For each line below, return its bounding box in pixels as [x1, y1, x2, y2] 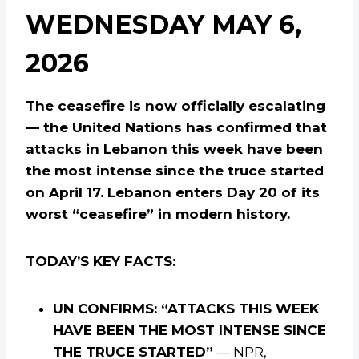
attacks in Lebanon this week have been [26, 141, 323, 158]
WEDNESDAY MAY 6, [26, 9, 301, 41]
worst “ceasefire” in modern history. [26, 206, 290, 223]
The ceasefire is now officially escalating [26, 98, 325, 115]
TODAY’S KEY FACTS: [26, 253, 175, 270]
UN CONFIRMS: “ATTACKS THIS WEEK [53, 301, 319, 317]
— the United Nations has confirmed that [26, 119, 327, 136]
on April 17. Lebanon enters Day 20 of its [26, 184, 320, 201]
